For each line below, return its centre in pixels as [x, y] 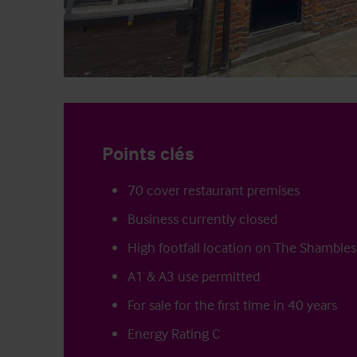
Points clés [148, 153]
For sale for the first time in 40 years [232, 304]
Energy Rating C [174, 333]
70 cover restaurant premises [214, 190]
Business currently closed [202, 218]
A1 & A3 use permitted [194, 276]
